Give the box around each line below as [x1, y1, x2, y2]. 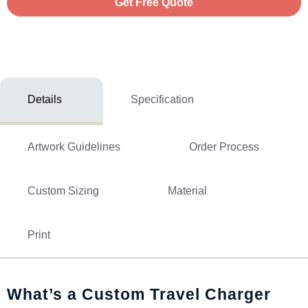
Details [27, 93, 62, 105]
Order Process [189, 141, 259, 153]
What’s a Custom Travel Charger [7, 285, 271, 303]
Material [168, 185, 207, 197]
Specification [131, 93, 194, 105]
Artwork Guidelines [27, 141, 120, 153]
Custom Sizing [27, 185, 99, 197]
